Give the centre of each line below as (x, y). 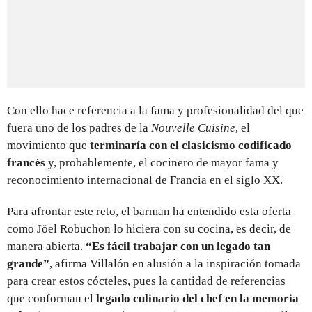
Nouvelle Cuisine (193, 127)
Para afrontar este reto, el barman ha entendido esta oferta (149, 211)
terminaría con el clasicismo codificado (189, 145)
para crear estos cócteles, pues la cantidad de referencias (146, 281)
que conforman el (52, 298)
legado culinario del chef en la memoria (197, 298)
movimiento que (47, 145)
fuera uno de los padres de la (79, 127)
